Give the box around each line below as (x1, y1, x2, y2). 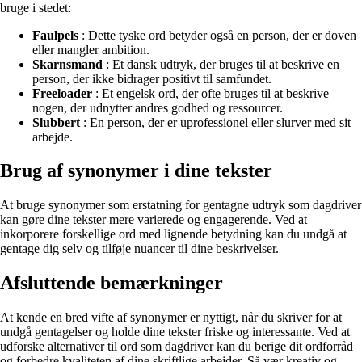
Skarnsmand (32, 57, 103, 71)
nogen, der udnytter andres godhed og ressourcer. (32, 100, 283, 115)
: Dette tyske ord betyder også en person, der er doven (78, 27, 356, 42)
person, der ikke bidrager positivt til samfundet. (32, 71, 271, 86)
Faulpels (32, 27, 78, 42)
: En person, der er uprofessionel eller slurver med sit (80, 115, 351, 129)
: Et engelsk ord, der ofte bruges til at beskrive (92, 86, 329, 100)
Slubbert (32, 115, 80, 129)
